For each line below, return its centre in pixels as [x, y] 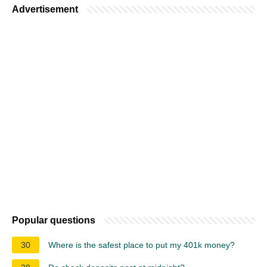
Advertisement [45, 9]
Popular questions [54, 220]
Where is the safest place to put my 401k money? [142, 245]
